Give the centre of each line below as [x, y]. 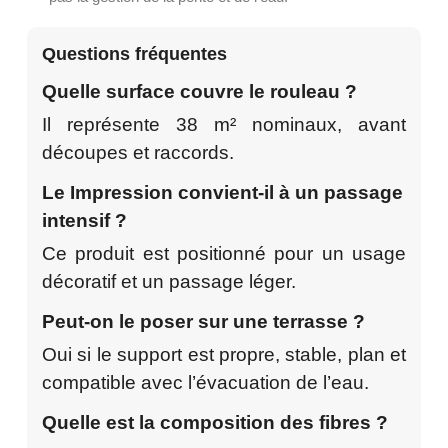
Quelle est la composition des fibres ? [215, 422]
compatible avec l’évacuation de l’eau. [205, 382]
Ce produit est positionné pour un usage [224, 253]
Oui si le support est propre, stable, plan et [224, 354]
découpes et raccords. [138, 152]
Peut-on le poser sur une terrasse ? [203, 321]
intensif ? [84, 220]
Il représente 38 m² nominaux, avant [224, 124]
